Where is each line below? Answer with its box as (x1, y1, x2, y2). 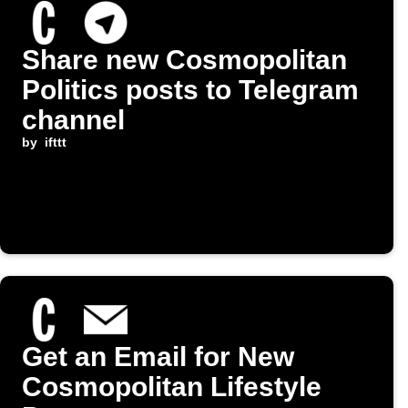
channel (22, 105, 125, 136)
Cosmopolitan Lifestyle (22, 372, 321, 403)
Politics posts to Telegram (22, 75, 359, 106)
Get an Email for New (22, 342, 294, 372)
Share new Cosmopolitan (22, 45, 347, 76)
